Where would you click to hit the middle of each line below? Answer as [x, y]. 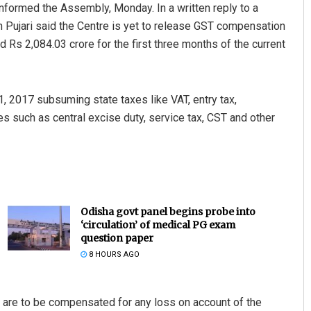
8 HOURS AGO [113, 255]
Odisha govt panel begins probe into [168, 212]
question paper [117, 238]
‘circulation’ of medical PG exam [158, 225]
